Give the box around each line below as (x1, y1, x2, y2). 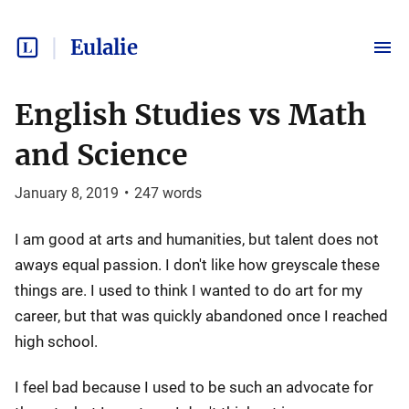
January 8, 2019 (15, 184, 119, 202)
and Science (15, 137, 188, 173)
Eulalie (70, 35, 138, 60)
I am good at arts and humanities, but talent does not (15, 230, 379, 248)
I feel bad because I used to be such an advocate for (15, 378, 373, 396)
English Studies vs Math (15, 97, 366, 133)
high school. (15, 332, 98, 351)
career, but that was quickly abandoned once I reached (15, 307, 388, 325)
